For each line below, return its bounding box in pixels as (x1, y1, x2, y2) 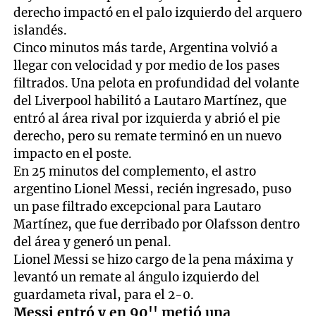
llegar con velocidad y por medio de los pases (13, 57, 281, 73)
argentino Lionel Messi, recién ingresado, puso (13, 181, 292, 197)
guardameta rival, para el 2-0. (13, 286, 195, 303)
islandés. (13, 22, 68, 38)
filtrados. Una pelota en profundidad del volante (13, 75, 300, 91)
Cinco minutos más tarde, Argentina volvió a (13, 39, 279, 56)
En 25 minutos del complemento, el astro (13, 163, 257, 179)
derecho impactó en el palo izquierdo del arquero (13, 4, 303, 20)
